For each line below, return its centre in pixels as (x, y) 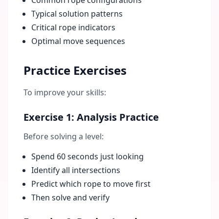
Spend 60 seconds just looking (88, 156)
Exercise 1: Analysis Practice (91, 117)
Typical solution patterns (77, 14)
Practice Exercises (75, 70)
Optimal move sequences (78, 41)
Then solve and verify (70, 197)
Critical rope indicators (73, 27)
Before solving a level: (64, 136)
